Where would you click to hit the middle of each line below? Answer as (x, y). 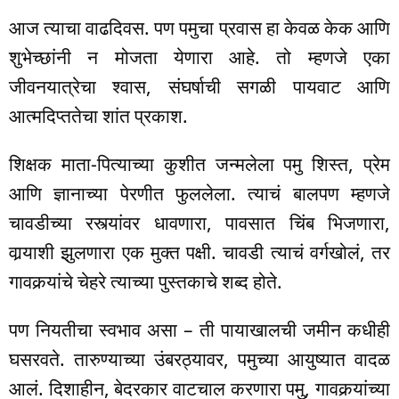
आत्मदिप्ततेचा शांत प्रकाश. (98, 115)
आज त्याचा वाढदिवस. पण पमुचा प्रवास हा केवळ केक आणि (199, 27)
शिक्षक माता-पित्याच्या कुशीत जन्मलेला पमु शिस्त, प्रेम (199, 163)
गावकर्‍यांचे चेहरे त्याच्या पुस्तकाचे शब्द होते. (146, 281)
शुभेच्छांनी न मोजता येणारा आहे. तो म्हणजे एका (199, 57)
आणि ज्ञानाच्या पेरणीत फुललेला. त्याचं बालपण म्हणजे (199, 193)
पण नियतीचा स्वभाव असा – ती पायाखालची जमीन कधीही (199, 329)
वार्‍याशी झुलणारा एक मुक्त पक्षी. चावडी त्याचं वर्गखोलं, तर (199, 252)
